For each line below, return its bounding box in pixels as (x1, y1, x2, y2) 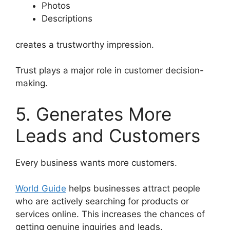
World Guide (15, 183, 66, 194)
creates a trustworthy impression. (15, 39, 154, 50)
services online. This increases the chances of (15, 209, 205, 219)
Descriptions (42, 13, 92, 24)
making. (15, 78, 48, 88)
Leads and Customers (15, 124, 200, 146)
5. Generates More (15, 103, 171, 125)
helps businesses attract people (66, 183, 200, 194)
